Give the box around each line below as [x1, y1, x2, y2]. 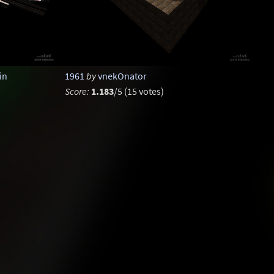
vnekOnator [97, 69, 147, 82]
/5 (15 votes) [113, 84, 164, 97]
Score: [64, 84, 89, 97]
